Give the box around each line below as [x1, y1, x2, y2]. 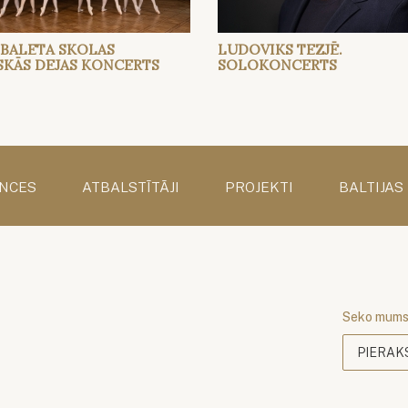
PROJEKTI [225, 178, 293, 197]
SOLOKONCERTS [218, 56, 337, 75]
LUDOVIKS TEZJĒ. [218, 40, 342, 59]
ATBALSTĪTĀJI [82, 178, 179, 197]
